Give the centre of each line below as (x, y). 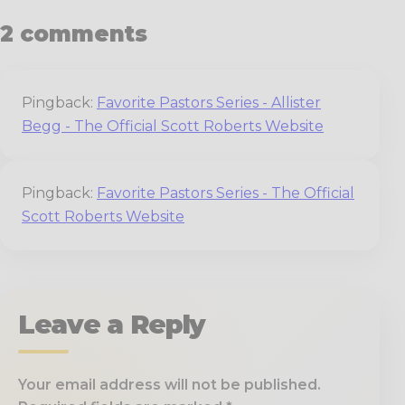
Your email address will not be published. (170, 384)
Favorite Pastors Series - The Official (226, 193)
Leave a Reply (112, 324)
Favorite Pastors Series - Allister (209, 102)
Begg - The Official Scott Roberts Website (173, 126)
